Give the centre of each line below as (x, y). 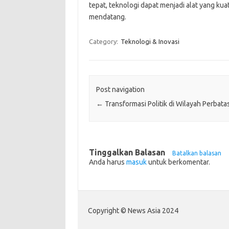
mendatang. (107, 17)
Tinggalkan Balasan (128, 153)
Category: (104, 41)
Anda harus (107, 162)
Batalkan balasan (197, 153)
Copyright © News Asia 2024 (133, 211)
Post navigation (120, 90)
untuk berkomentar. (178, 162)
